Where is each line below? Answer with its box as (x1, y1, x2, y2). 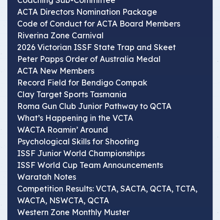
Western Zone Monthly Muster (17, 207, 130, 217)
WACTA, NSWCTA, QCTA (17, 195, 109, 205)
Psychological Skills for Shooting (17, 137, 139, 146)
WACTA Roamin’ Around (17, 125, 108, 135)
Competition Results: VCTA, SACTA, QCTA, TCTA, (17, 184, 197, 193)
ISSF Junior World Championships (17, 148, 145, 158)
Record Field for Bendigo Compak (17, 78, 147, 87)
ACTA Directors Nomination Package (17, 7, 157, 17)
